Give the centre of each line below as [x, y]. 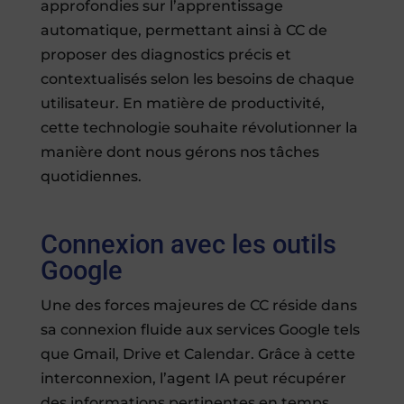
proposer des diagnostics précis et [165, 55]
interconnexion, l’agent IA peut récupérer [193, 379]
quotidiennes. [91, 177]
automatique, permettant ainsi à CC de [184, 31]
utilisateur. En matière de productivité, [182, 104]
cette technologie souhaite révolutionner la [199, 128]
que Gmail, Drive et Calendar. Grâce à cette [197, 354]
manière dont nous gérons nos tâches [179, 152]
